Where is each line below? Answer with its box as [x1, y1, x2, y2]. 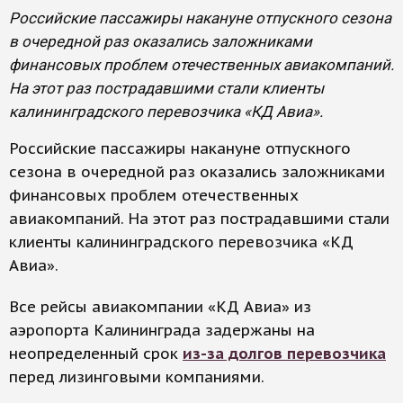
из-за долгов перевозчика [183, 344, 386, 363]
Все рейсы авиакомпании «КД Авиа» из [9, 297, 311, 317]
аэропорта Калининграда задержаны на [9, 320, 315, 340]
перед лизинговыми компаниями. [9, 367, 264, 387]
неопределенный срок [9, 344, 183, 363]
